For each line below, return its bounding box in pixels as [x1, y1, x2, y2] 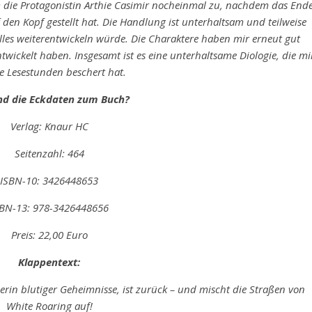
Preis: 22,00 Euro [10, 228, 88, 242]
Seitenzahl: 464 [14, 146, 84, 160]
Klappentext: [18, 255, 80, 269]
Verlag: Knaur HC [10, 119, 88, 133]
